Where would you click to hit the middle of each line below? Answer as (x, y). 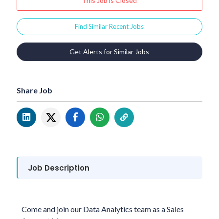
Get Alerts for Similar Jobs (109, 51)
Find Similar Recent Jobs (109, 26)
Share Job (34, 90)
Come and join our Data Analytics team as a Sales (102, 209)
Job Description (58, 168)
